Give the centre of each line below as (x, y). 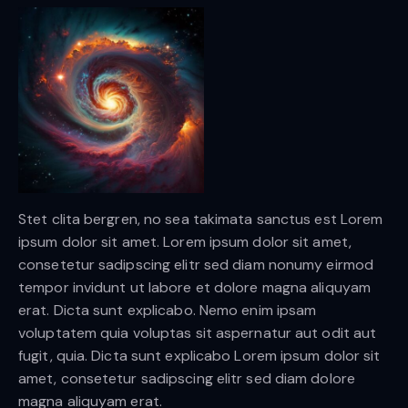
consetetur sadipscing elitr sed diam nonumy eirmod (196, 264)
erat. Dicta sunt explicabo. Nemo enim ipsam (168, 310)
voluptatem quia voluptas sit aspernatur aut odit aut (198, 332)
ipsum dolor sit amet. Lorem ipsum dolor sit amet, (185, 241)
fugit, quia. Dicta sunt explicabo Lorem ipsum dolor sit (199, 355)
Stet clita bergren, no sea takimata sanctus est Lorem (201, 219)
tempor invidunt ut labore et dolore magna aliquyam (195, 287)
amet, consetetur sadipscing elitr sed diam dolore (187, 378)
